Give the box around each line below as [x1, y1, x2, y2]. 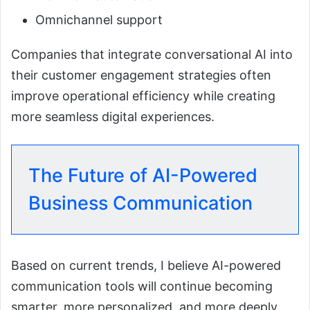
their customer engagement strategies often [11, 67, 271, 82]
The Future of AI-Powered [28, 163, 257, 187]
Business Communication [28, 191, 253, 215]
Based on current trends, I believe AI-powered [11, 257, 281, 273]
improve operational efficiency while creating [11, 88, 275, 103]
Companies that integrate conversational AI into [11, 46, 293, 62]
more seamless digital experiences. [11, 109, 215, 124]
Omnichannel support [35, 12, 163, 27]
